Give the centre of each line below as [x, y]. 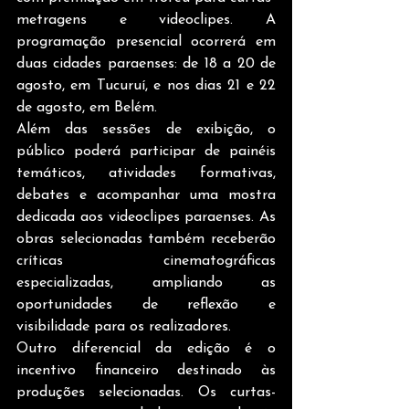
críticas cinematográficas [146, 261]
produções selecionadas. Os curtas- [146, 393]
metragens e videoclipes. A [146, 20]
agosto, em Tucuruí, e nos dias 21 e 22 [146, 86]
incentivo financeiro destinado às [146, 371]
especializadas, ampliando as [146, 283]
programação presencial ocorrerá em [146, 42]
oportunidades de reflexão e [146, 305]
